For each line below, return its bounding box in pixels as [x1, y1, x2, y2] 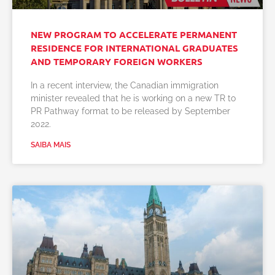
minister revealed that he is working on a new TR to [31, 93, 236, 103]
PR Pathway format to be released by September [31, 106, 230, 116]
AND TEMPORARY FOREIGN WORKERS [31, 55, 203, 68]
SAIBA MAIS [31, 141, 71, 149]
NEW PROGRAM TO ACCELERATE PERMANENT [31, 28, 237, 41]
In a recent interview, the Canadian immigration [31, 80, 219, 90]
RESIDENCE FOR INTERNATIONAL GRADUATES [31, 42, 238, 54]
